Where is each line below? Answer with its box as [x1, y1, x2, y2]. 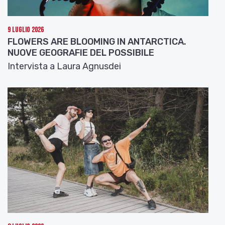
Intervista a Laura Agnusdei [8, 60, 121, 72]
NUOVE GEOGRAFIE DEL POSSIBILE [8, 47, 154, 58]
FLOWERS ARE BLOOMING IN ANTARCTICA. [8, 36, 186, 47]
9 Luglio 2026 [8, 25, 44, 35]
